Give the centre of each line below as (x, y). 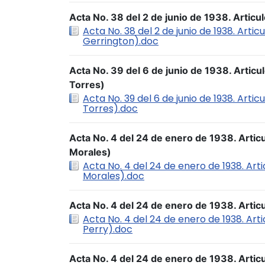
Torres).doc (110, 109)
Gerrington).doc (121, 41)
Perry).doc (108, 229)
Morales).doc (114, 176)
